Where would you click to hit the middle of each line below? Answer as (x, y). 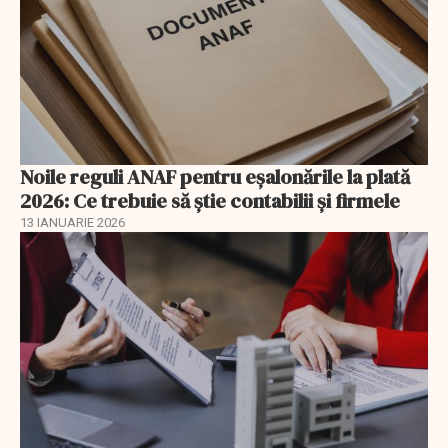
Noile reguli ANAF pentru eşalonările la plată (215, 176)
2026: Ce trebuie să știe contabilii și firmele (210, 200)
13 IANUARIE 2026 (72, 222)
